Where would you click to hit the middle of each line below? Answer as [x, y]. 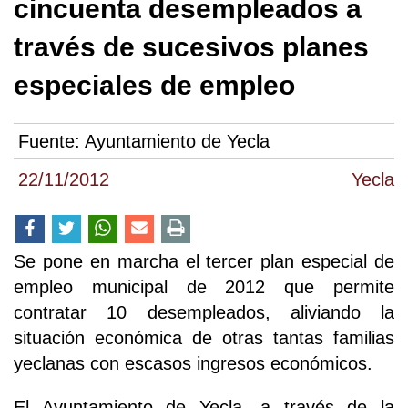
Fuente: [51, 141]
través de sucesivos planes [191, 46]
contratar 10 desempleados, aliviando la [204, 312]
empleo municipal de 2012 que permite [204, 286]
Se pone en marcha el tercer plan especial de [204, 261]
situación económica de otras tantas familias [204, 337]
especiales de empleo [154, 85]
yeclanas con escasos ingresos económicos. [193, 363]
